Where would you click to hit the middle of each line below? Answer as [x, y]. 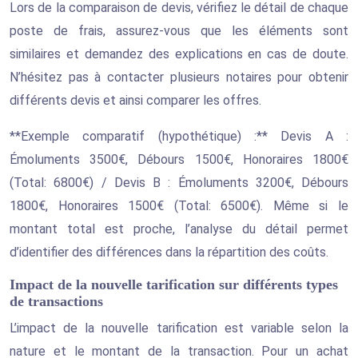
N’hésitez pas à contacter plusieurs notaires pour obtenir [179, 77]
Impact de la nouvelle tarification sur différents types [174, 284]
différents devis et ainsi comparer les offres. [135, 100]
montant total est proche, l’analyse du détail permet [179, 229]
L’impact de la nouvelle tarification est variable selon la [179, 328]
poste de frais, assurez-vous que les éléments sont [179, 30]
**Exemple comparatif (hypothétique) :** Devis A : [179, 136]
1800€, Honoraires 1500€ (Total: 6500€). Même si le [179, 205]
